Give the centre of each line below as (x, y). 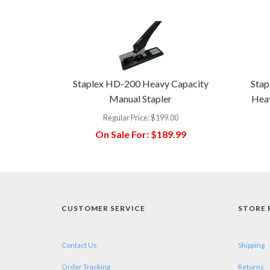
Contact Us (79, 245)
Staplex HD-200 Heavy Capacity (140, 83)
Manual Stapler (141, 98)
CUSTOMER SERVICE (103, 208)
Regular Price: (126, 117)
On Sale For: (122, 134)
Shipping (251, 245)
